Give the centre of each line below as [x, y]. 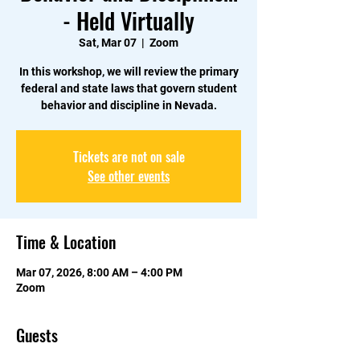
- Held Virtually [129, 21]
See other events [129, 176]
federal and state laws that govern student [129, 89]
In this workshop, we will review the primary [129, 72]
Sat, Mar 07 [108, 43]
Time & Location [66, 242]
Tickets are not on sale [129, 157]
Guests [37, 335]
